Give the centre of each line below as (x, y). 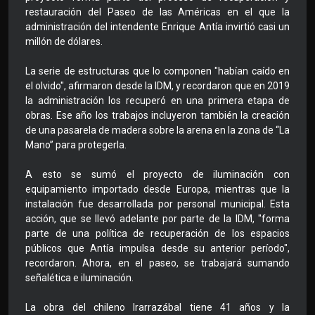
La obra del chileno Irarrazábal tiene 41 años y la (157, 308)
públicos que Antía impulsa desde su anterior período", (157, 249)
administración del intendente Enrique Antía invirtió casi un (157, 27)
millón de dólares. (64, 42)
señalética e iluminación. (79, 278)
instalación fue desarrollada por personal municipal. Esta (157, 204)
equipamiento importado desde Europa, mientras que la (157, 189)
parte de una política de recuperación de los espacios (157, 234)
